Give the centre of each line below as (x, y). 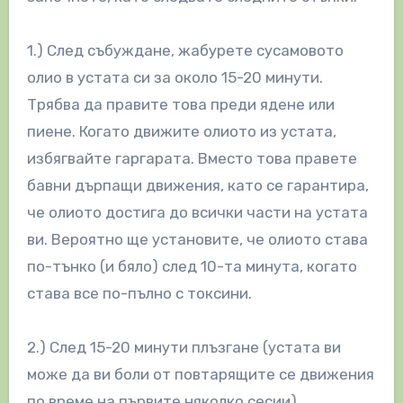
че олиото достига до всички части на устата (197, 212)
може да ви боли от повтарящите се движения (200, 374)
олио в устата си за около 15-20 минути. (175, 77)
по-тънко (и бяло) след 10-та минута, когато (192, 266)
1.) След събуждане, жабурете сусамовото (185, 50)
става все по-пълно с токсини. (139, 293)
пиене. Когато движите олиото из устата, (181, 131)
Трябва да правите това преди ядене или (180, 104)
